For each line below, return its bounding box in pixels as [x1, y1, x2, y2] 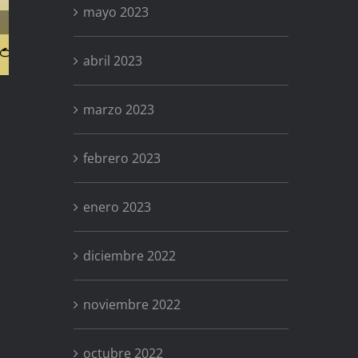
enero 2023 [82, 197, 151, 216]
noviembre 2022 [82, 295, 181, 313]
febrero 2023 [82, 149, 161, 167]
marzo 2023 [82, 100, 154, 118]
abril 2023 [82, 51, 142, 70]
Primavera [67, 18, 157, 34]
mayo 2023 [82, 2, 149, 21]
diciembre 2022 [82, 246, 176, 265]
